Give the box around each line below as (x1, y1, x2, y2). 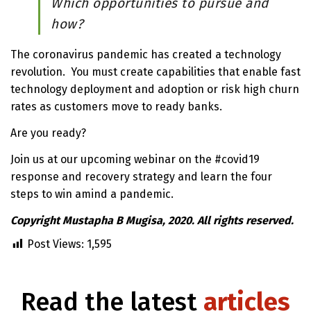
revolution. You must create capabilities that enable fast (10, 65, 301, 79)
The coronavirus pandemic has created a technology (10, 48, 281, 62)
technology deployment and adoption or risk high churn (10, 83, 299, 96)
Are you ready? (10, 126, 86, 140)
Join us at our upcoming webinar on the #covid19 (10, 153, 260, 167)
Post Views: (27, 237, 84, 251)
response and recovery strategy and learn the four (10, 170, 272, 184)
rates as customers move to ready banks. (10, 100, 222, 114)
